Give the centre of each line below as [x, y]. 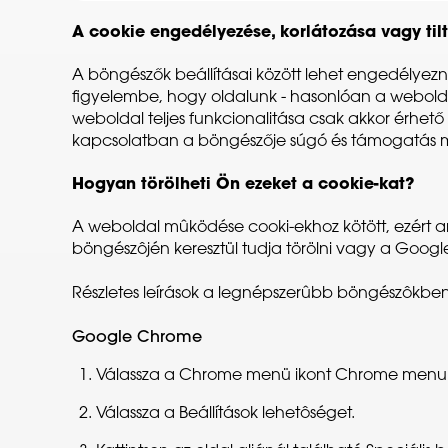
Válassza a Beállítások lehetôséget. [225, 414]
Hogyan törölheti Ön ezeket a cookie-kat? [243, 185]
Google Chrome [137, 338]
